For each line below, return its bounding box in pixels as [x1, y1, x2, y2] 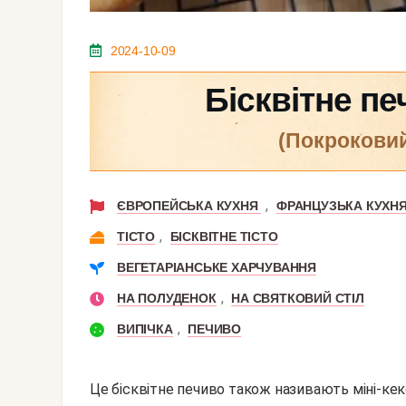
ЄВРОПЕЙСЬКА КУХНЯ [117, 198, 262, 214]
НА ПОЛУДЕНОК [117, 291, 217, 306]
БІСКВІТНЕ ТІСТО [169, 229, 278, 245]
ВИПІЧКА [117, 322, 173, 337]
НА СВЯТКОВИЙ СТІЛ [231, 291, 364, 306]
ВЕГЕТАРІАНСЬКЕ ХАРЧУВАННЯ [117, 260, 316, 275]
